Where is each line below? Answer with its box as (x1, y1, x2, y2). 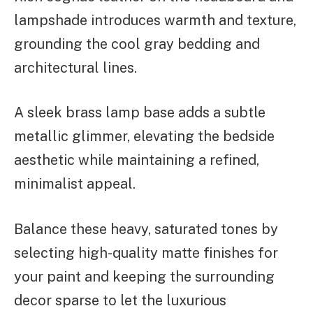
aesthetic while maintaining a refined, (14, 152, 259, 169)
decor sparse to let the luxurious (14, 292, 226, 310)
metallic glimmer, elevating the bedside (14, 128, 275, 145)
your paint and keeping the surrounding (14, 268, 275, 286)
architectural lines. (14, 59, 137, 76)
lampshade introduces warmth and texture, (14, 11, 296, 29)
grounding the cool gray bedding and (14, 35, 260, 52)
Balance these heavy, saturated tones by (14, 221, 278, 238)
